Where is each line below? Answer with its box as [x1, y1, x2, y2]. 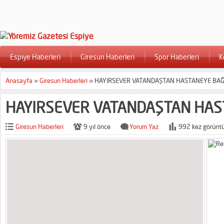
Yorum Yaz [129, 122, 158, 130]
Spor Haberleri [154, 52, 199, 61]
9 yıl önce [83, 122, 110, 130]
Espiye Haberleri [10, 52, 60, 61]
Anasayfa [5, 76, 32, 84]
